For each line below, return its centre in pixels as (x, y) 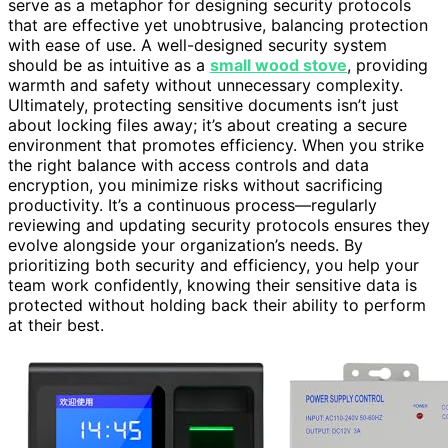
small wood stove (278, 64)
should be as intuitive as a (109, 64)
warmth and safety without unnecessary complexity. (205, 84)
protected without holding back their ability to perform (217, 304)
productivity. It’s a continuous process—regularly (192, 204)
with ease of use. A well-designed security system (197, 44)
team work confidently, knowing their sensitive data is (212, 284)
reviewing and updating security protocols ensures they (219, 224)
